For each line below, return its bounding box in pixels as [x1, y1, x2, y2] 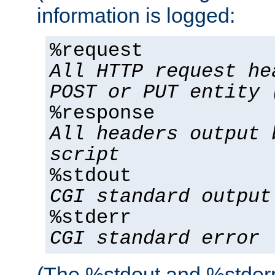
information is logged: [37, 4, 235, 28]
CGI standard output [50, 186, 271, 209]
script [50, 144, 120, 167]
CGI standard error [50, 228, 260, 250]
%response [50, 103, 155, 125]
